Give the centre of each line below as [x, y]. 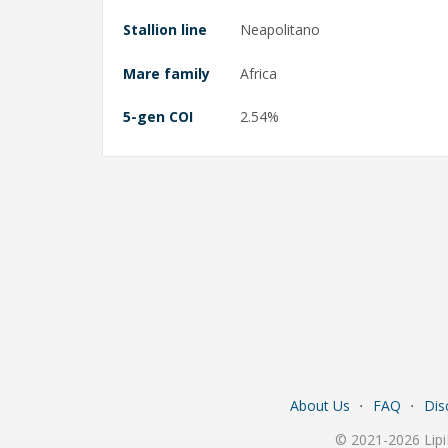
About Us [319, 406]
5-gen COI [158, 117]
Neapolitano [280, 30]
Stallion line [165, 30]
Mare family [166, 73]
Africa [258, 73]
